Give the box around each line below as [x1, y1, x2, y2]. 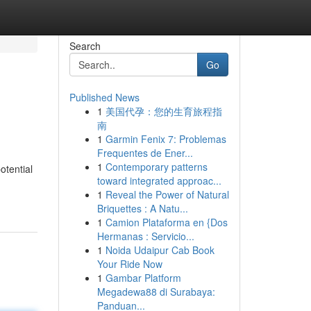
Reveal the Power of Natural [105, 187, 229, 201]
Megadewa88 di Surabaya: [96, 285, 215, 299]
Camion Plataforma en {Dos [105, 215, 228, 229]
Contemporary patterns [105, 160, 208, 174]
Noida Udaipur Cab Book [105, 243, 215, 257]
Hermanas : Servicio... [96, 229, 194, 243]
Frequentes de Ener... [96, 146, 193, 160]
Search [69, 39, 101, 53]
